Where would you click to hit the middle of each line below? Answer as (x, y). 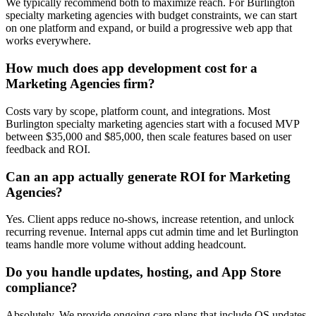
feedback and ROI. (48, 149)
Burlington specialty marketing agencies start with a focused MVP (152, 123)
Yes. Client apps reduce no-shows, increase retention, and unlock (150, 219)
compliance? (42, 287)
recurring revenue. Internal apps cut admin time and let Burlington (152, 232)
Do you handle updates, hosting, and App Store (143, 272)
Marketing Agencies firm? (80, 84)
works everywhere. (48, 41)
